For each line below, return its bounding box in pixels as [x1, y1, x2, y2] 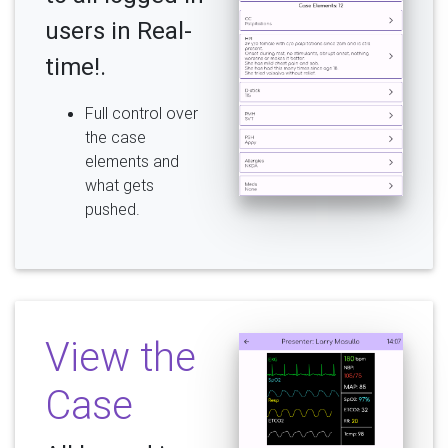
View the [45, 332, 196, 382]
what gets [85, 175, 154, 196]
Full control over [85, 103, 198, 124]
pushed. [85, 199, 140, 220]
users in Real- [45, 16, 192, 46]
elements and [85, 151, 179, 172]
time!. [45, 52, 106, 82]
